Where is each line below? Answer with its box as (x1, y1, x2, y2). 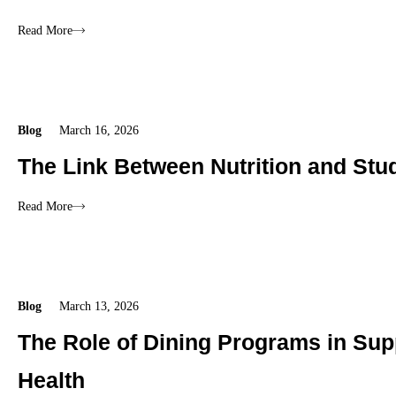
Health (18, 368, 85, 393)
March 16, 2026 (59, 124, 139, 138)
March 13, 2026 (59, 300, 139, 314)
